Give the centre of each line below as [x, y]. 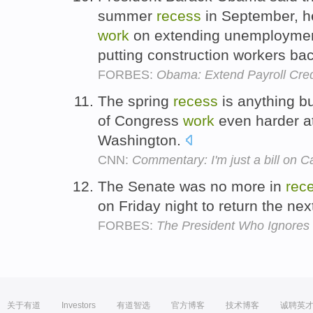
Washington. [141, 140]
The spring [136, 101]
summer [127, 16]
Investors [79, 305]
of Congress [140, 120]
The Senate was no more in [192, 186]
